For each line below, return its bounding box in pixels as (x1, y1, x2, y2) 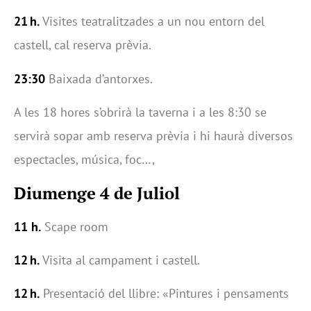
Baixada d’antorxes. (45, 70, 153, 87)
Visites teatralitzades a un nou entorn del (40, 13, 264, 30)
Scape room (41, 218, 108, 235)
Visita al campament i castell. (40, 251, 200, 268)
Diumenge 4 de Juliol (14, 181, 180, 204)
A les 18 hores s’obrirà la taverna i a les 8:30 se (14, 104, 267, 121)
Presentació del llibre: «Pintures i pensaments (40, 285, 289, 302)
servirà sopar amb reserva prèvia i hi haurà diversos (14, 128, 293, 144)
